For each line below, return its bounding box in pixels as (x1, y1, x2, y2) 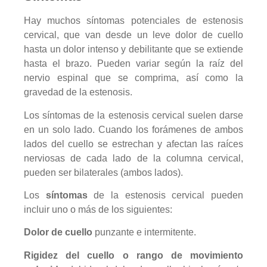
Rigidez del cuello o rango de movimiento (24, 250, 243, 260)
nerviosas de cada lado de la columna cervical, (24, 153, 243, 163)
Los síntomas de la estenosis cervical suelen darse (24, 110, 243, 120)
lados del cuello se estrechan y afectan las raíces (24, 138, 243, 149)
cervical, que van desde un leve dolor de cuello (24, 30, 243, 41)
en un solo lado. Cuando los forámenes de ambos (24, 124, 243, 135)
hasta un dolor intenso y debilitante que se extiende (24, 44, 243, 55)
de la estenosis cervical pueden (87, 190, 244, 200)
